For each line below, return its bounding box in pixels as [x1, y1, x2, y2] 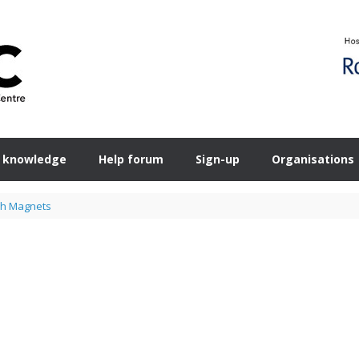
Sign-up [196, 151, 240, 167]
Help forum [99, 151, 163, 167]
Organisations [272, 151, 354, 167]
